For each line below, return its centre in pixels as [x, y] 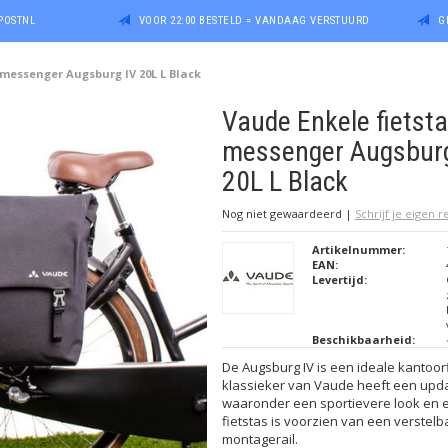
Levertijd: [339, 279]
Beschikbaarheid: [363, 339]
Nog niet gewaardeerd [283, 213]
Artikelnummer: [358, 249]
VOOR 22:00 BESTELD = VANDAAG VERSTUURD [254, 20]
